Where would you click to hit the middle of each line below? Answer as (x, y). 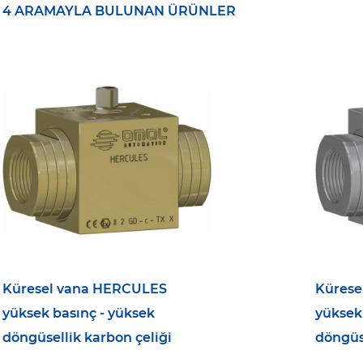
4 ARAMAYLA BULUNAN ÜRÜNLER (120, 11)
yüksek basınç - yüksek (79, 313)
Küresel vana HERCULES (85, 288)
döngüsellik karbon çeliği (88, 337)
